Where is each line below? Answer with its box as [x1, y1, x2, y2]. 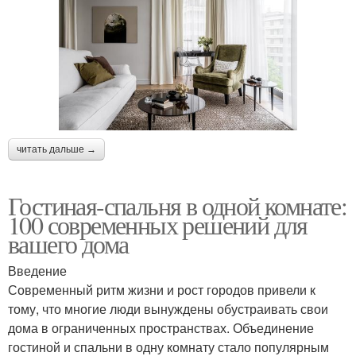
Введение [8, 261, 67, 280]
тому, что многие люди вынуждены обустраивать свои [8, 299, 328, 318]
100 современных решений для [8, 207, 308, 242]
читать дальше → [17, 143, 96, 155]
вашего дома [8, 226, 129, 261]
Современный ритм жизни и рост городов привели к [8, 280, 315, 299]
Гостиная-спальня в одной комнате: [8, 188, 347, 222]
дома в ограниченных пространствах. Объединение [8, 318, 314, 337]
